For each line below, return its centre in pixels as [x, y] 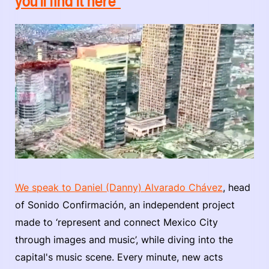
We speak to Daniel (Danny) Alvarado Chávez [119, 187]
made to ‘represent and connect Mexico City [116, 222]
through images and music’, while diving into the [124, 239]
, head [237, 187]
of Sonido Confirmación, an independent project [125, 204]
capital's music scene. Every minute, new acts [119, 257]
